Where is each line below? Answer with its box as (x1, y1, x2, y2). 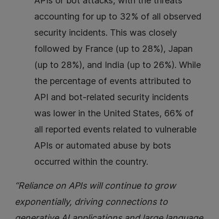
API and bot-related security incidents (34, 92, 189, 103)
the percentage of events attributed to (34, 76, 191, 87)
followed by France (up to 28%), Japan (34, 44, 193, 54)
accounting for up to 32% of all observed (34, 11, 201, 22)
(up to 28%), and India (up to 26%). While (34, 60, 201, 70)
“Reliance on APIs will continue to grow (15, 180, 176, 191)
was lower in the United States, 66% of (34, 108, 194, 119)
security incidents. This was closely (34, 27, 177, 38)
